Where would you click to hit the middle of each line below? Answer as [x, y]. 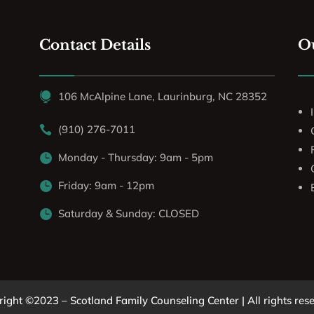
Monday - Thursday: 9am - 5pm [135, 158]
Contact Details [95, 45]
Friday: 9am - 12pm [106, 186]
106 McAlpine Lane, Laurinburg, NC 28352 [162, 96]
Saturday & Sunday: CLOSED [128, 214]
